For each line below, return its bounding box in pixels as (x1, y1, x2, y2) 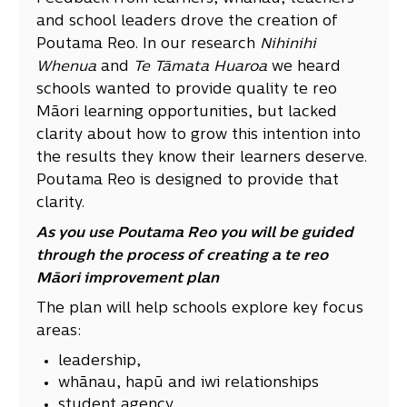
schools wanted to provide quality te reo (36, 83, 337, 98)
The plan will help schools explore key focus (36, 302, 363, 317)
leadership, (58, 354, 141, 370)
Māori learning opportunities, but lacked (36, 105, 337, 121)
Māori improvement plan (36, 272, 219, 287)
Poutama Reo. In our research (36, 37, 260, 53)
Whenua (36, 60, 101, 75)
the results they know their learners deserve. (36, 151, 367, 166)
